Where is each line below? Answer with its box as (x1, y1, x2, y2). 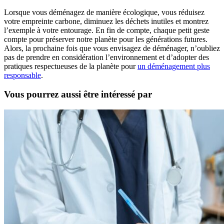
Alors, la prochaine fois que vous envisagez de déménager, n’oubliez (4, 43, 220, 52)
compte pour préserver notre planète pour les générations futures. (4, 34, 207, 43)
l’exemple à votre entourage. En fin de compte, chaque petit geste (4, 25, 209, 34)
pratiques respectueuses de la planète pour (4, 61, 137, 70)
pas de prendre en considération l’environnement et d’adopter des (4, 52, 209, 61)
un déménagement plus (137, 61, 210, 70)
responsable (4, 70, 41, 79)
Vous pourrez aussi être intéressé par (4, 89, 152, 100)
